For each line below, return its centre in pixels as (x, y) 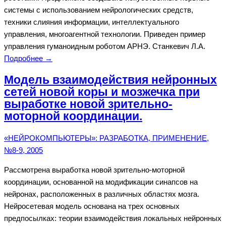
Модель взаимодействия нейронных (110, 80)
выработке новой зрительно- (88, 104)
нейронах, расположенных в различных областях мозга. (102, 194)
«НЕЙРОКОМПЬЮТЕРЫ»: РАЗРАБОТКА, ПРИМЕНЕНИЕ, (106, 138)
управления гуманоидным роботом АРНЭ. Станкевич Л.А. (105, 46)
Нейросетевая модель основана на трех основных (92, 206)
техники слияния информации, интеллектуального (92, 22)
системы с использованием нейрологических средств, (99, 10)
